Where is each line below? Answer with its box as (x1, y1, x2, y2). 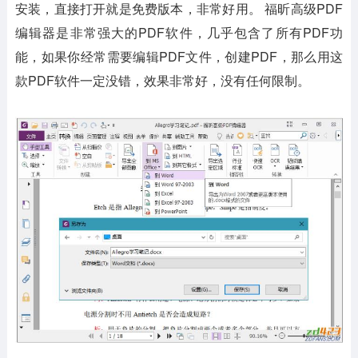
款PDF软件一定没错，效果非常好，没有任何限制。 (14, 71, 310, 89)
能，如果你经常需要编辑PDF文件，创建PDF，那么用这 (14, 47, 344, 66)
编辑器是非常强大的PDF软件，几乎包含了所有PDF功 (14, 23, 344, 42)
